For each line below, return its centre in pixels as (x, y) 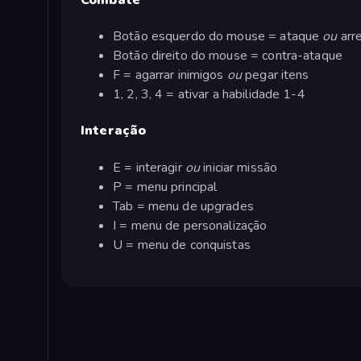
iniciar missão (241, 167)
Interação (114, 131)
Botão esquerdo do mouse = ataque (218, 37)
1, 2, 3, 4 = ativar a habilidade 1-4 (209, 95)
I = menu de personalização (190, 225)
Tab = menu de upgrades (183, 206)
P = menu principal (165, 187)
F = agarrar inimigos (170, 75)
